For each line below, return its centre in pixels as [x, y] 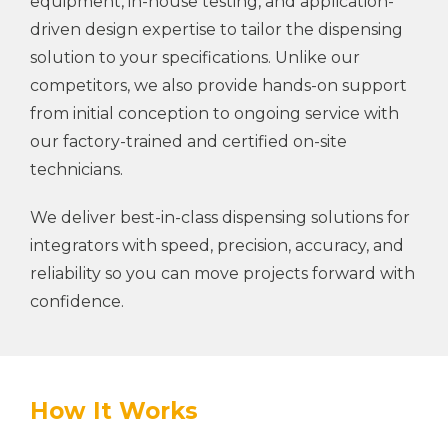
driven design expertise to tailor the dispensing [216, 29]
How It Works [114, 410]
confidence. [77, 301]
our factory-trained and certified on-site [188, 141]
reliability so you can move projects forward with [222, 273]
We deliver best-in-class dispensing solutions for [220, 217]
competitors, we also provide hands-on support [218, 85]
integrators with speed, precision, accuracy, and [217, 245]
